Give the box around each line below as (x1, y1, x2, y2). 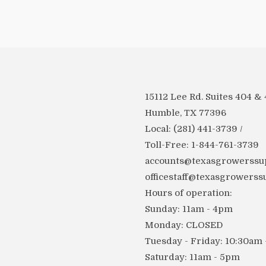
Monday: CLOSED (145, 220, 223, 231)
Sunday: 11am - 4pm (145, 204, 233, 215)
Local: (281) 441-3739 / (145, 123, 243, 135)
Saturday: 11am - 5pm (145, 252, 240, 263)
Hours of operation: (145, 188, 232, 199)
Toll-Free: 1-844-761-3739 (145, 140, 259, 151)
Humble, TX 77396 (145, 107, 226, 119)
